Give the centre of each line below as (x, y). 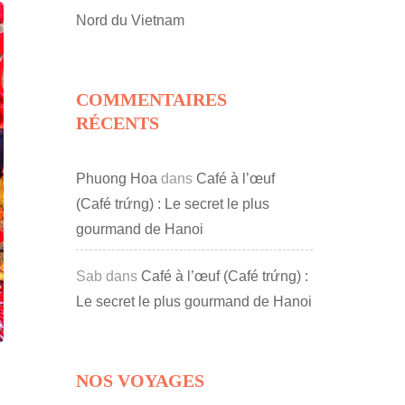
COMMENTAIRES (151, 99)
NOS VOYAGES (140, 380)
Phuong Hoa (116, 178)
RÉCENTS (117, 122)
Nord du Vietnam (130, 20)
